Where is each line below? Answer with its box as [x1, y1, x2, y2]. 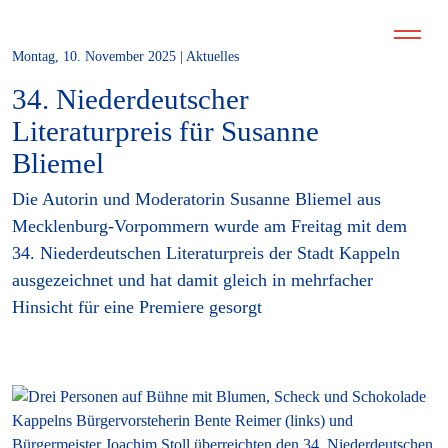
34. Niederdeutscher [12, 82, 249, 115]
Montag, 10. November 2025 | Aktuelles [12, 49, 239, 64]
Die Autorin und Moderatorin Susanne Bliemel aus [12, 188, 381, 209]
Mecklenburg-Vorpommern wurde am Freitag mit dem [12, 215, 407, 236]
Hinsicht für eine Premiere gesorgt [12, 296, 262, 317]
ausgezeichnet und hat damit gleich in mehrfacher [12, 269, 373, 290]
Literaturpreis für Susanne [12, 114, 319, 147]
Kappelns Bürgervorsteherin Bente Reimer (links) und [12, 412, 353, 430]
